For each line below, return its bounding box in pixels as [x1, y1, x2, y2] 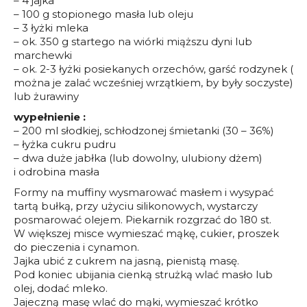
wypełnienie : [14, 110, 88, 123]
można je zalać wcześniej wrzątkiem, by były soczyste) [14, 75, 293, 89]
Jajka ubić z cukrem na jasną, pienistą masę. [14, 254, 239, 267]
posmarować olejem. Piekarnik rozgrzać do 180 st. [14, 212, 271, 226]
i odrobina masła [14, 164, 99, 178]
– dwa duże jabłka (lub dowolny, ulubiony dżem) [14, 151, 262, 164]
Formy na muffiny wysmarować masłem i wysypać [14, 185, 273, 199]
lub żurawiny [14, 89, 79, 103]
